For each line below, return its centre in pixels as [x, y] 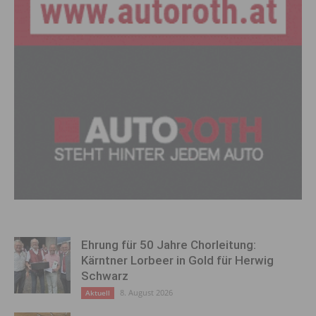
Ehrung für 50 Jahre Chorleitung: [169, 245]
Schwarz [105, 276]
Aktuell [98, 293]
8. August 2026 [146, 292]
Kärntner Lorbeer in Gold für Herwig [177, 260]
